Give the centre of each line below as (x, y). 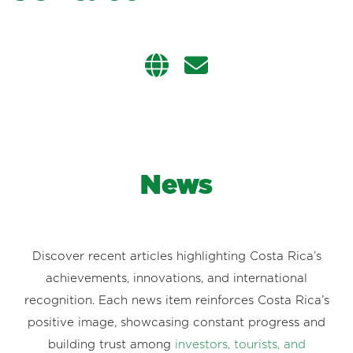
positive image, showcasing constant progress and (176, 322)
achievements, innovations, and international (176, 278)
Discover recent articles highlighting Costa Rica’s (176, 256)
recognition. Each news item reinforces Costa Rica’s (176, 300)
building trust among (109, 344)
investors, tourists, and (240, 344)
